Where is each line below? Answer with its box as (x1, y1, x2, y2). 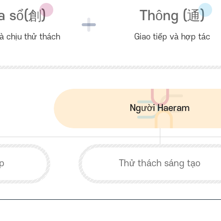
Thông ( (139, 8, 187, 24)
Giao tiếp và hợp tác (134, 33, 210, 41)
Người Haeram (130, 103, 190, 113)
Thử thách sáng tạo (119, 158, 201, 169)
